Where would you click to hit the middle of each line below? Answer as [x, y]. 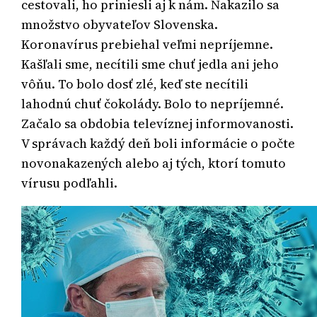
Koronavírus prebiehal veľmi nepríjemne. [148, 44]
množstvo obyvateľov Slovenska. [120, 24]
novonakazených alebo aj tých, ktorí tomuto [154, 163]
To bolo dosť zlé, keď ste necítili [154, 83]
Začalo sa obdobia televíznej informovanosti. [158, 123]
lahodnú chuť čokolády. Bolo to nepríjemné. [153, 103]
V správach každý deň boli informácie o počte [158, 143]
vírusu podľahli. [70, 183]
